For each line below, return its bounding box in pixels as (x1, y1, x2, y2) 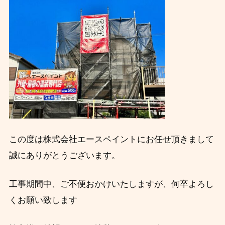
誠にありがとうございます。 (9, 151, 120, 161)
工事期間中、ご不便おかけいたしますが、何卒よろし (9, 179, 214, 189)
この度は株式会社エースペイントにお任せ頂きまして (9, 135, 214, 145)
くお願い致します (9, 195, 77, 205)
